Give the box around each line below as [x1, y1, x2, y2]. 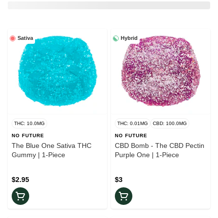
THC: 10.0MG [14, 121, 45, 127]
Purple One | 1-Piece [115, 151, 179, 159]
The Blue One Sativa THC [12, 142, 91, 150]
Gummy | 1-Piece [12, 151, 65, 159]
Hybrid [121, 35, 138, 41]
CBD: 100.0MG [153, 121, 187, 127]
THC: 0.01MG [117, 121, 148, 127]
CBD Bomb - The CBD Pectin [115, 142, 204, 150]
